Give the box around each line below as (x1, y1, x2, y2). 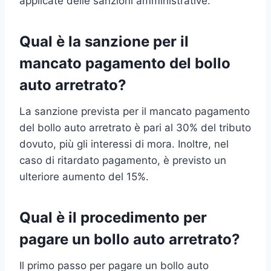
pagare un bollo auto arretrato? (19, 230, 240, 248)
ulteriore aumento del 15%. (19, 170, 149, 183)
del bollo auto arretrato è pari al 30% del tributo (19, 121, 251, 134)
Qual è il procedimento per (19, 208, 207, 226)
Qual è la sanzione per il (19, 32, 189, 50)
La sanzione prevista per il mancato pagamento (19, 105, 250, 117)
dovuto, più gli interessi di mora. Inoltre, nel (19, 137, 229, 150)
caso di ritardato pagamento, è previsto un (19, 154, 226, 166)
